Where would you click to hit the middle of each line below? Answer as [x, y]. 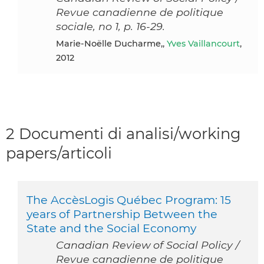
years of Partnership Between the [122, 214]
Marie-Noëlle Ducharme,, [115, 43]
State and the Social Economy [111, 228]
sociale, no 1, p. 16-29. [110, 26]
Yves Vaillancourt [203, 43]
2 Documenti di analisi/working [123, 133]
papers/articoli [59, 153]
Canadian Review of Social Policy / [148, 245]
